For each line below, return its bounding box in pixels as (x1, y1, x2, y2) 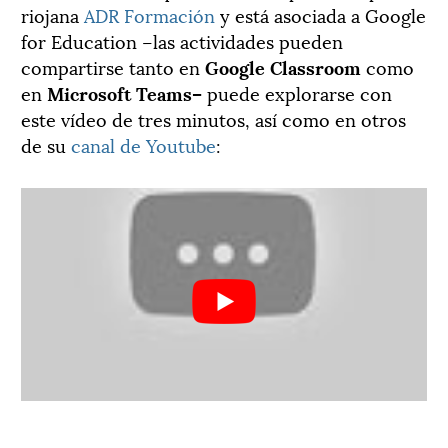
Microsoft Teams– (47, 79, 202, 107)
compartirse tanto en (21, 53, 205, 81)
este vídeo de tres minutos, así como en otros (21, 105, 406, 133)
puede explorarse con (202, 79, 392, 107)
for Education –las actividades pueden (21, 27, 343, 55)
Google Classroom (205, 53, 361, 81)
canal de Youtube (71, 131, 216, 159)
